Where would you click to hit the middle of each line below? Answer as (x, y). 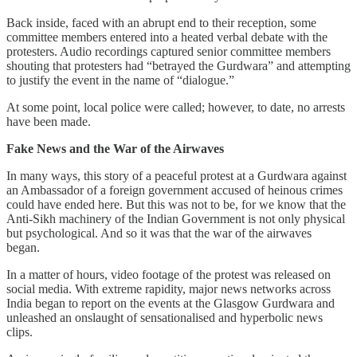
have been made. (49, 121)
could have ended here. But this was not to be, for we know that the (176, 204)
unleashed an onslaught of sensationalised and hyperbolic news (165, 317)
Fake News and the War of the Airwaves (115, 148)
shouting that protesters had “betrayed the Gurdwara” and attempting (178, 65)
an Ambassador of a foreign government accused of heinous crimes (175, 190)
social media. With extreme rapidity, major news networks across (169, 288)
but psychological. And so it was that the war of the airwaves (159, 233)
